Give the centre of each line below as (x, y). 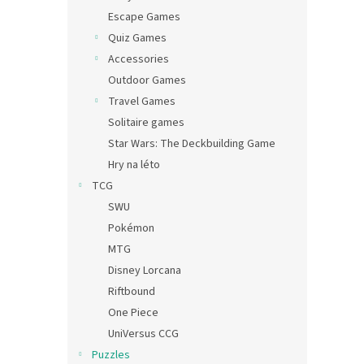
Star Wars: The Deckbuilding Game (192, 143)
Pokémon (131, 228)
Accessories (139, 59)
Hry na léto (134, 165)
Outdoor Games (147, 80)
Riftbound (132, 291)
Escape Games (144, 17)
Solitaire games (146, 122)
